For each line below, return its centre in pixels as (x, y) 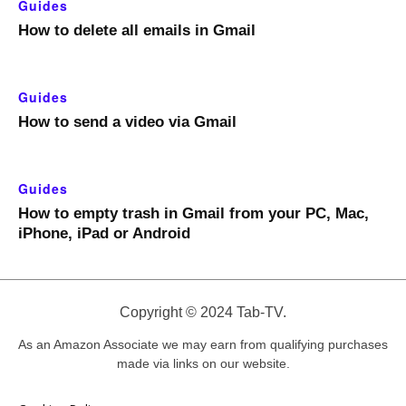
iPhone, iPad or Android (104, 234)
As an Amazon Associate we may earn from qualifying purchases (203, 345)
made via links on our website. (203, 364)
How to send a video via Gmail (127, 122)
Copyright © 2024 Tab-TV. (203, 313)
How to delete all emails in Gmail (137, 31)
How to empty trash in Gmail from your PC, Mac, (193, 214)
